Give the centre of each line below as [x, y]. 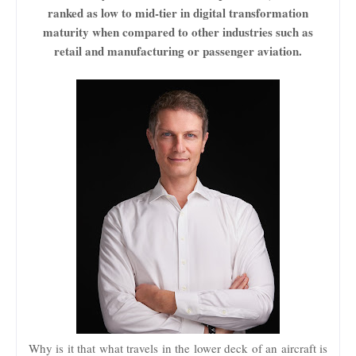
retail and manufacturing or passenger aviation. [178, 50]
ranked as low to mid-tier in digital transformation [178, 12]
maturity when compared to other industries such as [178, 31]
